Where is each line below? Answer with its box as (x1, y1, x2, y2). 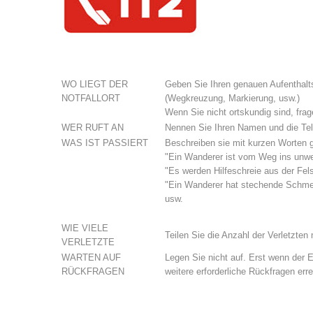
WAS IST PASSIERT (61, 138, 148, 148)
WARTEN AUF (61, 252, 121, 263)
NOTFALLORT (61, 93, 120, 103)
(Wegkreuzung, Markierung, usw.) (165, 93, 300, 103)
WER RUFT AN (61, 122, 124, 133)
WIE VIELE (61, 223, 108, 233)
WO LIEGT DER (61, 79, 128, 89)
